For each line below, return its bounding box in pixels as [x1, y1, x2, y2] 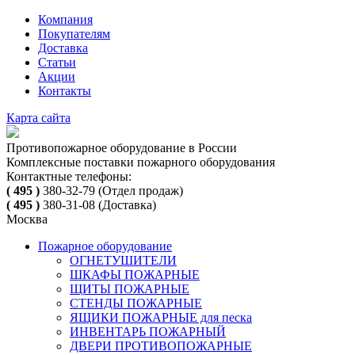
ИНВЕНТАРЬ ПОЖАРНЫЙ [70, 325, 226, 338]
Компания [38, 13, 93, 26]
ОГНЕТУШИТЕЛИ [70, 254, 177, 267]
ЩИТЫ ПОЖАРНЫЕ [70, 282, 189, 296]
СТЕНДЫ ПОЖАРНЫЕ [70, 296, 202, 310]
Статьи [38, 55, 76, 69]
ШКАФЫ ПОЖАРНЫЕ [70, 268, 200, 281]
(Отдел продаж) [95, 184, 183, 197]
